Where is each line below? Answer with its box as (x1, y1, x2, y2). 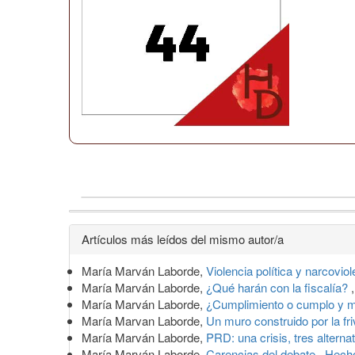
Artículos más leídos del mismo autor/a (82, 230, 284, 247)
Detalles (68, 219, 155, 254)
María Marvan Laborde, (82, 311, 206, 329)
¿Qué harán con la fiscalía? (206, 278, 351, 296)
